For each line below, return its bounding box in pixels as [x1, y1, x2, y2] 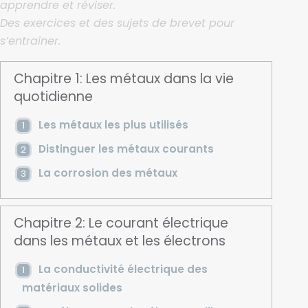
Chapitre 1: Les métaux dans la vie [14, 69, 234, 88]
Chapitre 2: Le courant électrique [14, 213, 229, 232]
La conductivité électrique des [38, 261, 208, 276]
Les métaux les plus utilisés [38, 117, 188, 132]
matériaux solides [21, 280, 122, 295]
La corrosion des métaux [38, 165, 177, 180]
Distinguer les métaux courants [38, 141, 214, 156]
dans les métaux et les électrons [14, 231, 226, 250]
